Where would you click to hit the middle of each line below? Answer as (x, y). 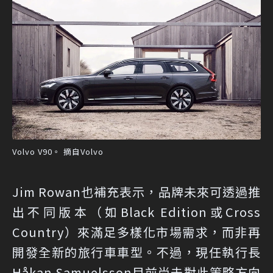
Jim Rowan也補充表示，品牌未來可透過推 (136, 192)
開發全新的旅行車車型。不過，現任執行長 (136, 252)
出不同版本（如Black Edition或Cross (136, 212)
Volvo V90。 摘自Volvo (58, 152)
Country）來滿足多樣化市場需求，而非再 (136, 232)
